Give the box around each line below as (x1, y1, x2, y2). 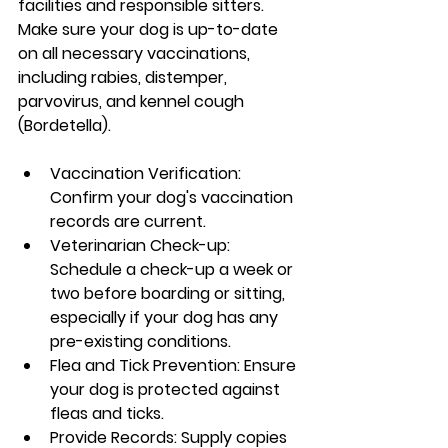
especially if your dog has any (50, 305, 282, 329)
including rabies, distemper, (18, 65, 231, 89)
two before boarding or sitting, (50, 281, 289, 305)
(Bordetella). (18, 113, 111, 137)
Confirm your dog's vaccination (50, 185, 297, 209)
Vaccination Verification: (50, 161, 245, 185)
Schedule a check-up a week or (50, 257, 297, 281)
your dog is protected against (50, 377, 284, 401)
